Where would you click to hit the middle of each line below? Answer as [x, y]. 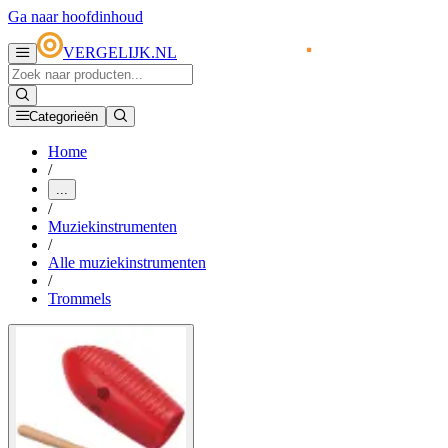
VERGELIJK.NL [120, 53]
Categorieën [63, 117]
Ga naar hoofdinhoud [75, 16]
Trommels [79, 299]
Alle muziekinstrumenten [127, 263]
